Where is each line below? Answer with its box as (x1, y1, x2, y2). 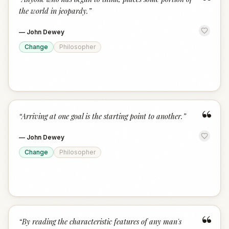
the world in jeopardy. (19, 6, 88, 16)
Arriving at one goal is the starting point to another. (21, 111, 183, 121)
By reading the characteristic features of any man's (22, 216, 181, 226)
